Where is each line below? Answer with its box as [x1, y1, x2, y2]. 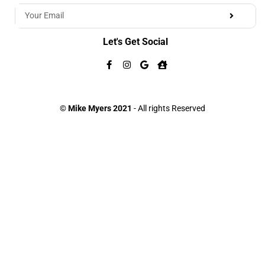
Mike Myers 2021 [68, 103, 132, 113]
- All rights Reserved [132, 103, 205, 113]
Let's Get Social [103, 35, 168, 47]
